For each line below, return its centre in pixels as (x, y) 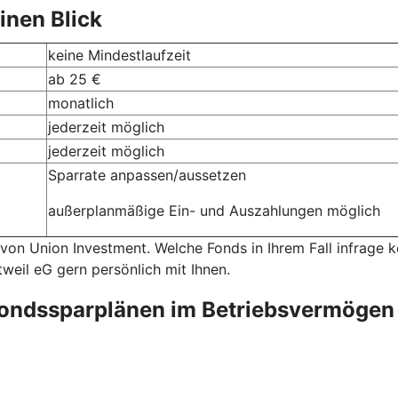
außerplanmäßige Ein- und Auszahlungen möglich (214, 210)
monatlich (81, 103)
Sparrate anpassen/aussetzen (147, 175)
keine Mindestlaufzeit (119, 55)
